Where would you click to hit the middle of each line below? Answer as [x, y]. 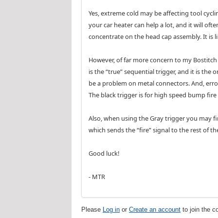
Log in [111, 210]
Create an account [155, 210]
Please [92, 210]
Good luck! [104, 154]
